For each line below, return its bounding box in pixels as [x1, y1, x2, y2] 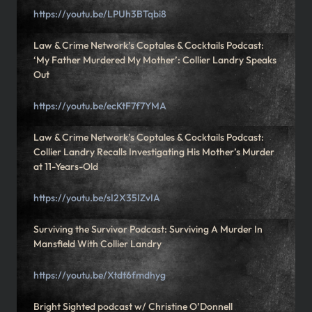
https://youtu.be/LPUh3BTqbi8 [33, 8, 166, 21]
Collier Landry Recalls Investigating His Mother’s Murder [33, 146, 274, 159]
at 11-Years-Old [33, 160, 98, 173]
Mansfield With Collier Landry [33, 237, 162, 251]
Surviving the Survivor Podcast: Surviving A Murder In [33, 223, 263, 236]
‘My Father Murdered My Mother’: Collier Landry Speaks [33, 54, 276, 67]
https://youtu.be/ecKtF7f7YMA [33, 100, 166, 113]
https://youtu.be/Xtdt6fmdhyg [33, 269, 166, 282]
